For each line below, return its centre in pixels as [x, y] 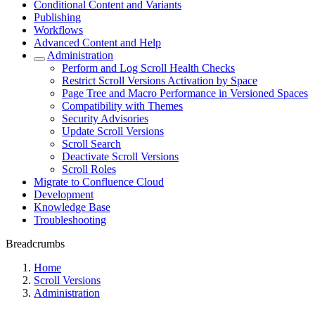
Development [64, 194]
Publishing [57, 17]
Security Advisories [105, 118]
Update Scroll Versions [113, 131]
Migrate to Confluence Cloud [99, 182]
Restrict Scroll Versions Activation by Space [160, 81]
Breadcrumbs [35, 244]
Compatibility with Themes [122, 106]
